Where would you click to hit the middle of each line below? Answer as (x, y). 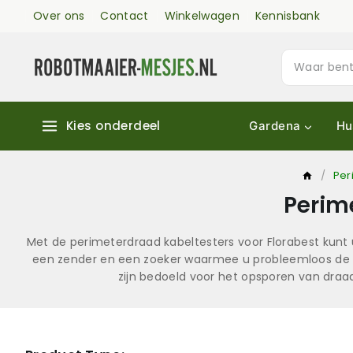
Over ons (59, 16)
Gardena (275, 126)
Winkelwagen (202, 16)
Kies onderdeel (113, 126)
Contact (124, 16)
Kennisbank (287, 16)
